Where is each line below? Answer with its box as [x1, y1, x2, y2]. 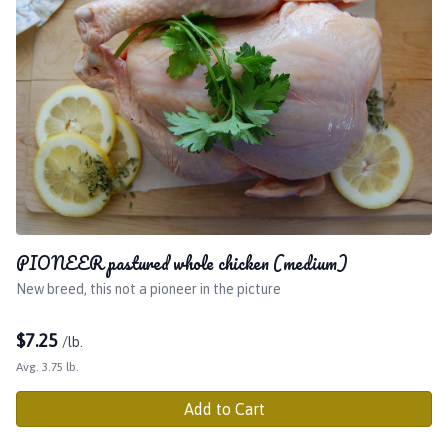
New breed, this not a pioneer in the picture [16, 280, 281, 297]
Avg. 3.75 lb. [16, 359, 79, 374]
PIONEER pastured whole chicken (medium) [16, 248, 348, 277]
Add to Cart [183, 399, 265, 418]
